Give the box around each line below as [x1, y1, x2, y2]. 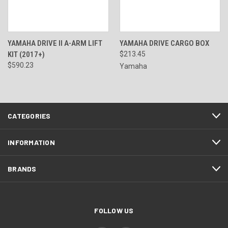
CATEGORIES [8, 111, 51, 121]
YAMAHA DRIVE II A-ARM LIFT [8, 39, 102, 48]
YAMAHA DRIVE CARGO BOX [119, 39, 209, 48]
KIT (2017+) [8, 50, 45, 60]
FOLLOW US [94, 206, 134, 215]
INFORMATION [8, 138, 55, 147]
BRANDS [8, 164, 37, 174]
